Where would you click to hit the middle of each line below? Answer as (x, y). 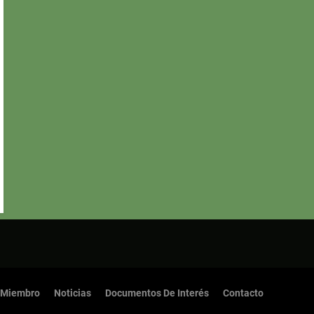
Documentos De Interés (157, 293)
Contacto (243, 293)
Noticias (73, 293)
